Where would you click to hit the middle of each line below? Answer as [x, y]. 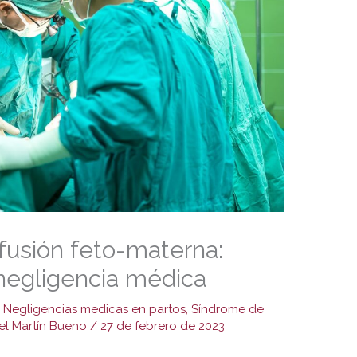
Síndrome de [228, 309]
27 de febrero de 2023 [163, 326]
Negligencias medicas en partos [95, 309]
